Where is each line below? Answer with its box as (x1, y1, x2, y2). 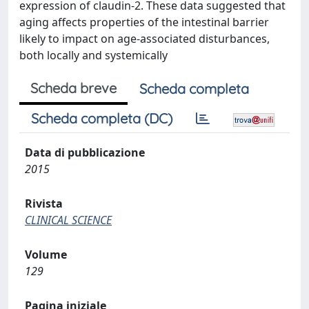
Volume (25, 247, 67, 262)
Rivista (25, 196, 63, 211)
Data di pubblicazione (25, 145, 145, 160)
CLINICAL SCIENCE (25, 212, 112, 228)
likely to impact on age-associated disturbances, (19, 31, 270, 46)
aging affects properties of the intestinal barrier (19, 14, 269, 30)
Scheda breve (30, 79, 117, 97)
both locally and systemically (19, 48, 168, 63)
